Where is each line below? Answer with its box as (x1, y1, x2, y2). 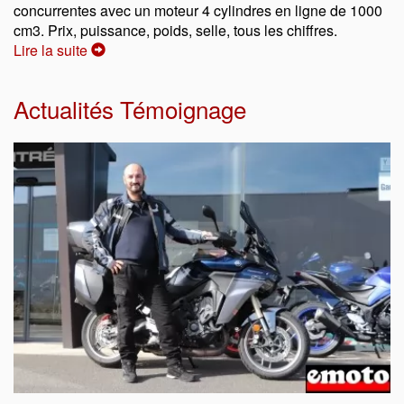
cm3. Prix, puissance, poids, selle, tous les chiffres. (14, 19, 337, 41)
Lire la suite (14, 39, 91, 60)
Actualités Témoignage (14, 91, 246, 125)
